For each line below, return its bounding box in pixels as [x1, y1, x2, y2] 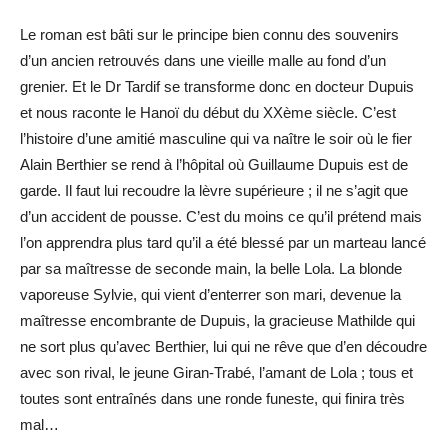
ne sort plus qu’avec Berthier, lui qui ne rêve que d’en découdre [20, 337, 427, 355]
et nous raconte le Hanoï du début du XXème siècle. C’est [20, 103, 396, 121]
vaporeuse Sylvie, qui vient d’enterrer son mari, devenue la [20, 285, 401, 303]
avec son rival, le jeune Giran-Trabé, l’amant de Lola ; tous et [20, 363, 413, 381]
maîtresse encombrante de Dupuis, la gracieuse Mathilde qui [20, 311, 415, 329]
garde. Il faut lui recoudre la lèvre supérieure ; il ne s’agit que [20, 181, 408, 199]
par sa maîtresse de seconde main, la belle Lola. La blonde [20, 259, 402, 277]
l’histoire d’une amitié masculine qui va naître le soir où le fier [20, 129, 412, 147]
